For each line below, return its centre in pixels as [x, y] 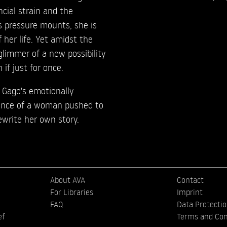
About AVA [68, 180]
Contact [190, 180]
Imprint [190, 192]
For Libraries [72, 192]
